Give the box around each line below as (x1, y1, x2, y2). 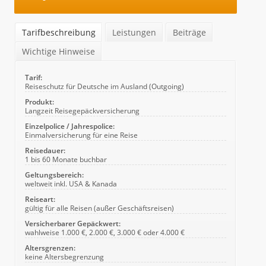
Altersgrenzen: (25, 242, 75, 252)
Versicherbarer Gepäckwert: (25, 218, 121, 228)
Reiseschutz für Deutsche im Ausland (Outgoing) (25, 81, 184, 91)
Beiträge (173, 26, 206, 38)
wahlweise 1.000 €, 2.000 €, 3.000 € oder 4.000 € (25, 227, 185, 237)
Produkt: (25, 96, 54, 106)
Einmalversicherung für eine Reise (25, 129, 138, 140)
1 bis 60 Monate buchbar (25, 154, 107, 164)
